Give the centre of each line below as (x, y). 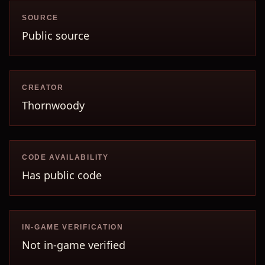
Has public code (62, 175)
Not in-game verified (74, 245)
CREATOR (43, 88)
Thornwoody (53, 105)
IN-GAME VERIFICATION (73, 227)
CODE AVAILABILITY (65, 157)
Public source (56, 35)
